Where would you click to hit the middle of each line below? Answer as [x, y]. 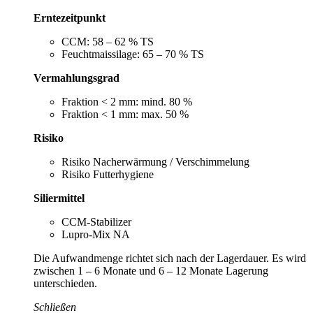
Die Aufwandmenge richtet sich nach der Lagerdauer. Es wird [170, 258]
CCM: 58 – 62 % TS [108, 41]
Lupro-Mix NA [96, 234]
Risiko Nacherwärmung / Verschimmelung [155, 161]
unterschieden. [65, 283]
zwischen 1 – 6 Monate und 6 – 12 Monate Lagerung [151, 270]
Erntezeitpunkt [70, 17]
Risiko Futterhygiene [108, 174]
